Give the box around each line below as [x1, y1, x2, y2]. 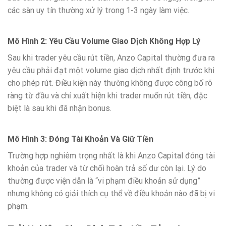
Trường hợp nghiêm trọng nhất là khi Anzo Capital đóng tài [8, 150, 215, 160]
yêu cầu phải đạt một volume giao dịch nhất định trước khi [8, 66, 214, 76]
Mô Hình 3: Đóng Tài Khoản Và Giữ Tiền [8, 134, 153, 144]
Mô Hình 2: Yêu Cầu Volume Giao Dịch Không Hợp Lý [8, 36, 200, 46]
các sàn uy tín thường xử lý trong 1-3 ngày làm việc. [8, 6, 189, 16]
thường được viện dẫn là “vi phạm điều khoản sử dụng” [8, 176, 200, 186]
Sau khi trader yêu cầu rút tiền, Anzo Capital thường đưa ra [8, 53, 215, 63]
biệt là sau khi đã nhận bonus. [8, 103, 111, 114]
